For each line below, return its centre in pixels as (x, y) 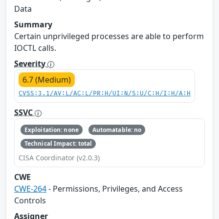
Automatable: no (117, 130)
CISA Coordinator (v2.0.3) (59, 158)
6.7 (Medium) (47, 80)
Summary (33, 25)
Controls (30, 201)
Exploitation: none (51, 130)
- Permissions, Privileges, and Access (115, 189)
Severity (31, 64)
